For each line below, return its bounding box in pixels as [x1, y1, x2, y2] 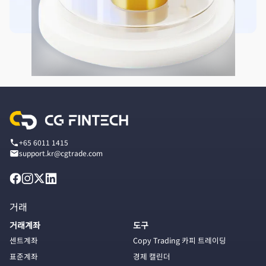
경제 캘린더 [133, 251, 170, 262]
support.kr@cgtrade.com [19, 148, 103, 158]
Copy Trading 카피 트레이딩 [133, 235, 226, 246]
